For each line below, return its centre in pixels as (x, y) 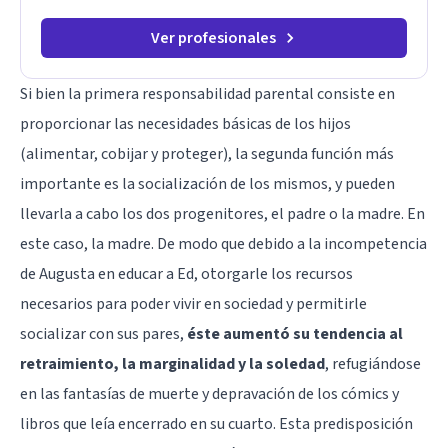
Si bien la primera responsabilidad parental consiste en (207, 93)
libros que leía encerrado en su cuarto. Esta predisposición (216, 423)
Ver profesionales (213, 37)
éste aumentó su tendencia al (295, 333)
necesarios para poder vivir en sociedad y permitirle (193, 303)
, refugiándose (373, 363)
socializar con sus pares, (103, 333)
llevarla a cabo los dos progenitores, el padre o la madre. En (222, 213)
